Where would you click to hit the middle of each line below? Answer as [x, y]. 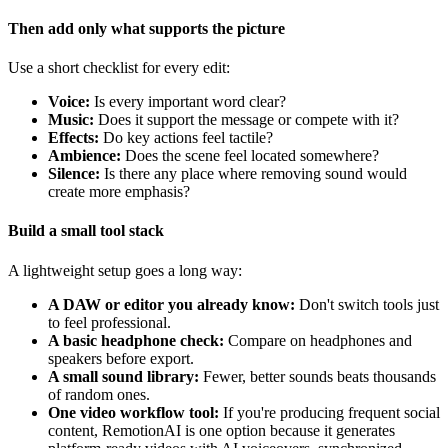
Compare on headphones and [318, 340]
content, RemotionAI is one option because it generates [221, 430]
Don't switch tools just [367, 304]
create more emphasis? [119, 192]
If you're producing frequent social [329, 412]
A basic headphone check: [136, 340]
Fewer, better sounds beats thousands [317, 376]
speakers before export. [121, 358]
